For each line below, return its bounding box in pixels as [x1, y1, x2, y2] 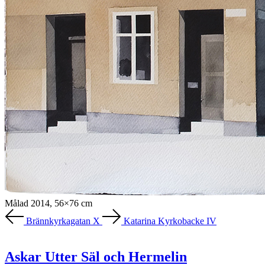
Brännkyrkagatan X [26, 215, 100, 226]
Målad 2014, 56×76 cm [5, 198, 92, 208]
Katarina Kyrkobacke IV [124, 215, 216, 226]
